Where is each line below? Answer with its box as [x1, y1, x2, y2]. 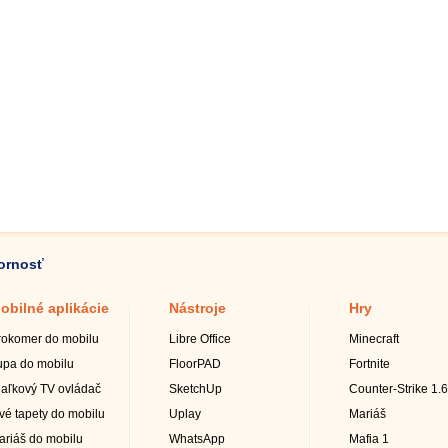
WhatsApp [169, 432, 225, 446]
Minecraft [349, 332, 399, 346]
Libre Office [169, 332, 231, 346]
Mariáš [349, 407, 386, 421]
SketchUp [169, 382, 222, 396]
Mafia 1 [349, 432, 389, 446]
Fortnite [349, 357, 390, 371]
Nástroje [169, 300, 226, 316]
